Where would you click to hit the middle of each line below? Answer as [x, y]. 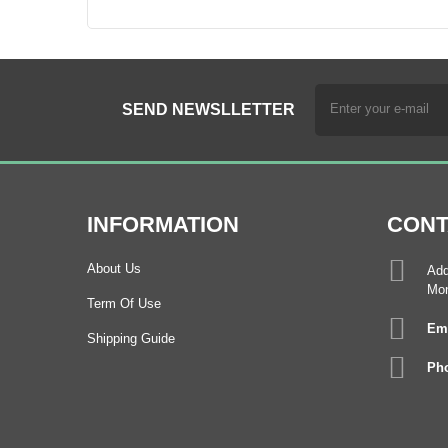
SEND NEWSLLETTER [208, 109]
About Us [114, 268]
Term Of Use [124, 303]
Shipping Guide [131, 338]
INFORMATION [163, 224]
